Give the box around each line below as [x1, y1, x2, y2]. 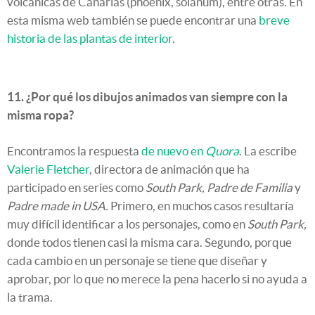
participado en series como [7, 180, 146, 194]
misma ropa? [7, 108, 74, 122]
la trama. [7, 290, 53, 304]
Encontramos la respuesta [7, 143, 141, 157]
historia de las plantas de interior [7, 31, 172, 45]
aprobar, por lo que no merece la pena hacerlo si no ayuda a [7, 271, 307, 285]
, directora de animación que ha [89, 162, 250, 176]
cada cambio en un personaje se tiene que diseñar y [7, 253, 267, 267]
